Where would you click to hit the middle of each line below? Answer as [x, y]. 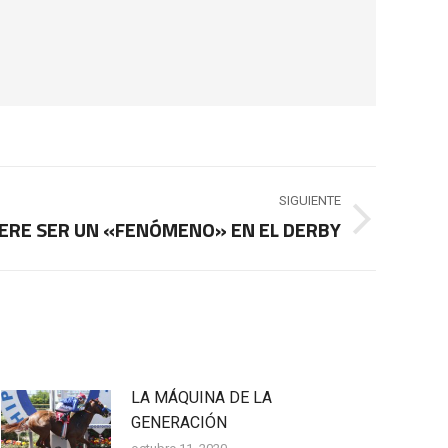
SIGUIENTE [310, 200]
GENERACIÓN [179, 422]
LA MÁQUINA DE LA [201, 397]
